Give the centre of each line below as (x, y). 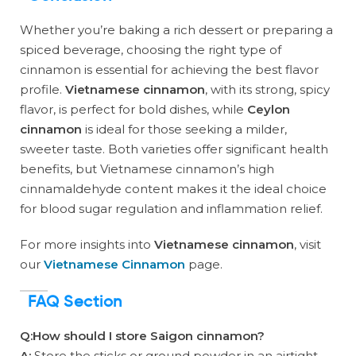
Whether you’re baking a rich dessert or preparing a (176, 30)
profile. (43, 90)
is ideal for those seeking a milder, (184, 130)
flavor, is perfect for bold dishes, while (133, 110)
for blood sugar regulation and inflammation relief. (171, 209)
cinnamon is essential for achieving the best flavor (169, 70)
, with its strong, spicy (267, 90)
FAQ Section (75, 303)
